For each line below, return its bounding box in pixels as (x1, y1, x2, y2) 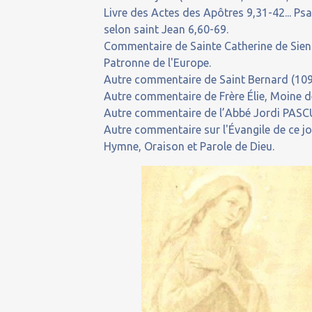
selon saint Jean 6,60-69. (104, 23, 229, 36)
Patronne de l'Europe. (104, 56, 212, 69)
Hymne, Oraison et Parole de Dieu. (104, 140, 275, 153)
